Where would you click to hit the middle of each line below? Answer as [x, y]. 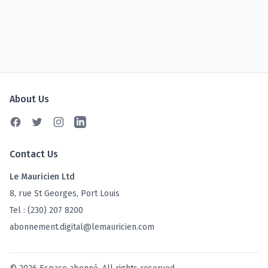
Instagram [75, 122]
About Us [29, 99]
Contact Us [34, 154]
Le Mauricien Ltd [42, 177]
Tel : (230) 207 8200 [46, 210]
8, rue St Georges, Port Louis [65, 194]
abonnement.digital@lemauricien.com [82, 227]
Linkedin [93, 122]
